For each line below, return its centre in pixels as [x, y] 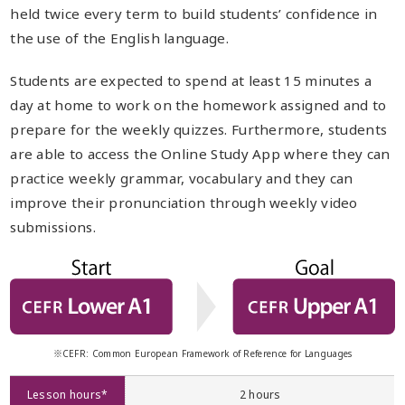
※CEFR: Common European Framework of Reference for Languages [202, 353]
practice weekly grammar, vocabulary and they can [182, 179]
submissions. [53, 227]
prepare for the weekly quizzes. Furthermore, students [199, 130]
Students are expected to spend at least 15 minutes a [191, 81]
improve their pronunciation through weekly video [184, 203]
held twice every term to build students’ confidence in [194, 14]
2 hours [260, 394]
